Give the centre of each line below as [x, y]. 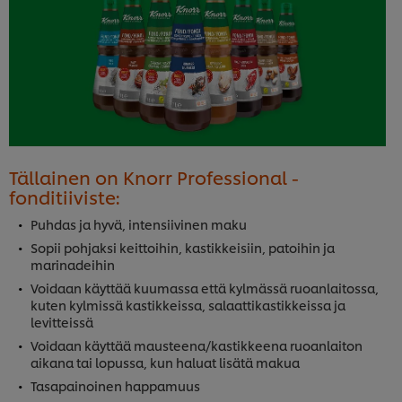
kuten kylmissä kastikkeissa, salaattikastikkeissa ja [188, 305]
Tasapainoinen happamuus [115, 386]
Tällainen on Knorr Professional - [154, 177]
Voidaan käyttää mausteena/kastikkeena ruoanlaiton [197, 345]
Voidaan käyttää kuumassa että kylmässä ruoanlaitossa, [205, 288]
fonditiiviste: [64, 197]
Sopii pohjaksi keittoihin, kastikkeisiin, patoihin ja [183, 248]
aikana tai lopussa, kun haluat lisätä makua [165, 363]
